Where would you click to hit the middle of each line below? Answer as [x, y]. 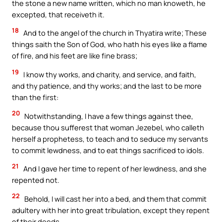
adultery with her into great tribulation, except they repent [111, 210]
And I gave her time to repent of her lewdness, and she [114, 169]
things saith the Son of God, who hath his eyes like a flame [110, 44]
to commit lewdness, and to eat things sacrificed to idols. [108, 150]
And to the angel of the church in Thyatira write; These [114, 33]
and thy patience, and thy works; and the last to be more [107, 86]
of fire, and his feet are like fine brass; [75, 56]
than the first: [35, 97]
